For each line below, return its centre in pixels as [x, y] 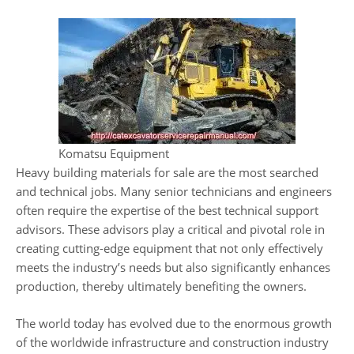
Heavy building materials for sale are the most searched [167, 172]
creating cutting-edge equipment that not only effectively [169, 248]
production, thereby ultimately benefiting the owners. [161, 286]
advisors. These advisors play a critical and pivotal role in [170, 229]
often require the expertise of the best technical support [167, 210]
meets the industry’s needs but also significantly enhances [173, 267]
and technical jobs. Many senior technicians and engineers [174, 191]
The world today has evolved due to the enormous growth [174, 323]
